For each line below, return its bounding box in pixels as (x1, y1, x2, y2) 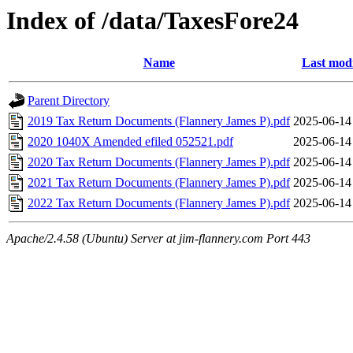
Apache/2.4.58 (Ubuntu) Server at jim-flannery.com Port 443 (6, 232, 310, 246)
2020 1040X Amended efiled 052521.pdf (28, 135, 233, 149)
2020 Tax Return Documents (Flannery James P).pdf (28, 155, 290, 169)
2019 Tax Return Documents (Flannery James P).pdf (28, 114, 290, 128)
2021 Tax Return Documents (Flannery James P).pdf (28, 176, 290, 190)
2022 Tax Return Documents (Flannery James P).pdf (28, 196, 290, 210)
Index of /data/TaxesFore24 (6, 6, 299, 35)
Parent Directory (28, 94, 110, 108)
